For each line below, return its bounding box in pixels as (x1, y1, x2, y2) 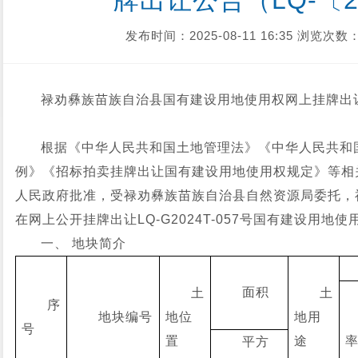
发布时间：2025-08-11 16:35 (125, 29, 293, 42)
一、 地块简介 (41, 237, 126, 250)
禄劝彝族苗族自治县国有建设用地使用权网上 (41, 93, 312, 106)
